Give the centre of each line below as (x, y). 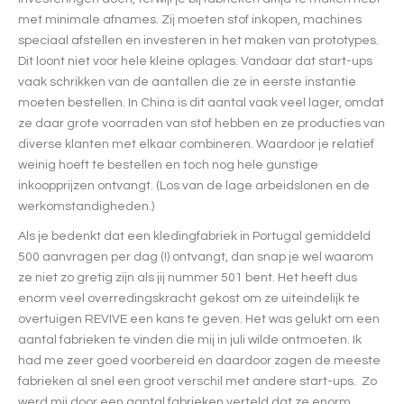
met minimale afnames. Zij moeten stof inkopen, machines (190, 19)
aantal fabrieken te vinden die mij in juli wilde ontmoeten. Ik (190, 340)
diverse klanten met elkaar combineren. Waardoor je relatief (196, 144)
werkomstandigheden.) (86, 206)
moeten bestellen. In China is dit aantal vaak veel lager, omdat (201, 102)
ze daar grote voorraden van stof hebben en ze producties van (202, 123)
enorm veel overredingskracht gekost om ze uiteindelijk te (189, 298)
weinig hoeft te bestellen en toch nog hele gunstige (168, 165)
